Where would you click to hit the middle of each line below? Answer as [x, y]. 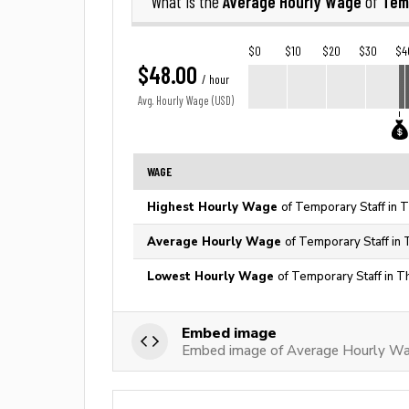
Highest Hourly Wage [214, 207]
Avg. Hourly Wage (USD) [186, 101]
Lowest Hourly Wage [212, 276]
